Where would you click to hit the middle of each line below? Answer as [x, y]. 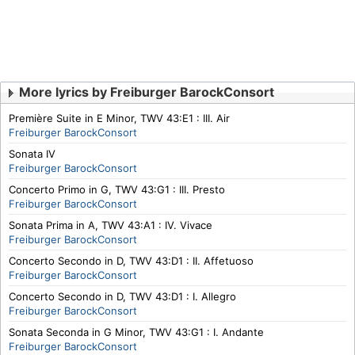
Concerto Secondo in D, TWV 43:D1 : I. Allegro [122, 296]
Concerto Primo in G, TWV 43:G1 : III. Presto [117, 189]
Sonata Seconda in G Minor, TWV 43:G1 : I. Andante [136, 332]
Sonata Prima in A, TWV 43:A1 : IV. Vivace [111, 225]
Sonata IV [32, 154]
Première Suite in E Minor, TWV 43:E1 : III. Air [119, 118]
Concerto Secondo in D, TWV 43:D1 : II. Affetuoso [131, 261]
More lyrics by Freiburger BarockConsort [147, 92]
